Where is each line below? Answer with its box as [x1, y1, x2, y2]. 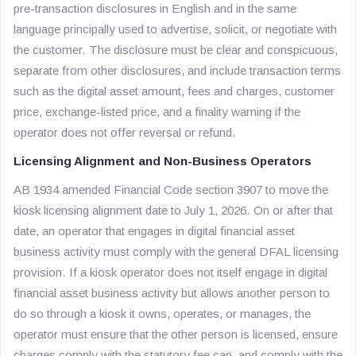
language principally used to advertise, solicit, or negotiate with [14, 22, 337, 36]
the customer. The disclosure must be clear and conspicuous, [14, 43, 338, 56]
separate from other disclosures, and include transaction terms [14, 64, 341, 77]
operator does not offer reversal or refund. [14, 126, 236, 139]
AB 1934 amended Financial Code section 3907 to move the [14, 183, 328, 196]
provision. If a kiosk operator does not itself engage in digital [14, 265, 327, 279]
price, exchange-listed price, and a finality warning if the [14, 105, 300, 118]
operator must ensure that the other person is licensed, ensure [14, 327, 338, 341]
